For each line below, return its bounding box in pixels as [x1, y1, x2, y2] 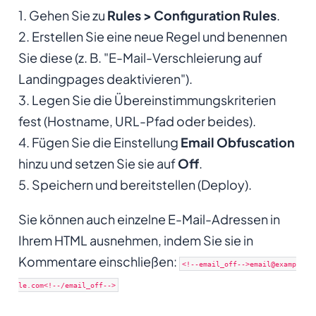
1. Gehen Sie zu [18, 6, 107, 23]
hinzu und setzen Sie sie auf [18, 154, 178, 171]
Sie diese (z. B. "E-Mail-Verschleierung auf [18, 49, 262, 66]
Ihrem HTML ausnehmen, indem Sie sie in [18, 231, 253, 248]
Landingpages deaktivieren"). [18, 70, 193, 87]
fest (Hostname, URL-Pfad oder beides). [18, 112, 256, 129]
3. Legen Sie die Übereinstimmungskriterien [18, 91, 276, 108]
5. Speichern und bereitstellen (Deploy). [18, 176, 252, 193]
